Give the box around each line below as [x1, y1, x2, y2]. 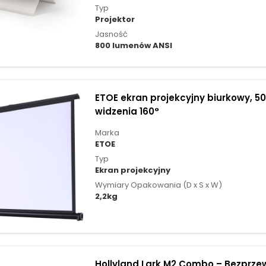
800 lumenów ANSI [94, 40, 172, 52]
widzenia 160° [94, 105, 159, 118]
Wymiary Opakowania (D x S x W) [94, 179, 222, 191]
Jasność [94, 28, 128, 40]
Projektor [94, 14, 135, 26]
